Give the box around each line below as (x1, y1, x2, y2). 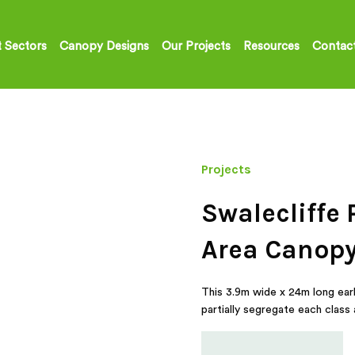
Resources (243, 40, 300, 52)
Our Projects (162, 40, 231, 52)
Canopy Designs (59, 40, 149, 52)
